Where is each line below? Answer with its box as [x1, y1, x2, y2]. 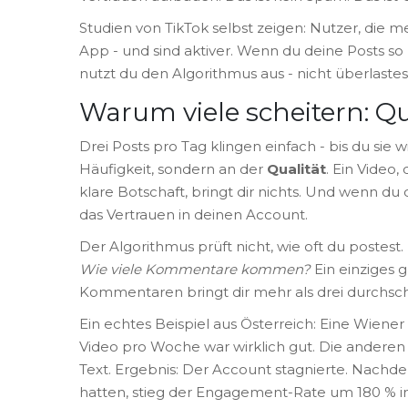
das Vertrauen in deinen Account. [79, 205, 308, 223]
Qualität [267, 159, 326, 178]
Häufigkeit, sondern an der [79, 159, 267, 178]
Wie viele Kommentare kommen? [79, 260, 311, 278]
